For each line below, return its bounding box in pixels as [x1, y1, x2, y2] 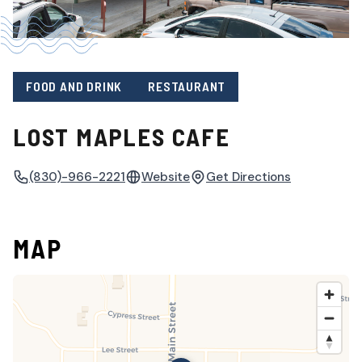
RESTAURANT [148, 78, 226, 95]
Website [141, 168, 190, 185]
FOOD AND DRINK [26, 78, 123, 95]
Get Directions [206, 168, 291, 185]
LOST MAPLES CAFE [13, 121, 230, 151]
